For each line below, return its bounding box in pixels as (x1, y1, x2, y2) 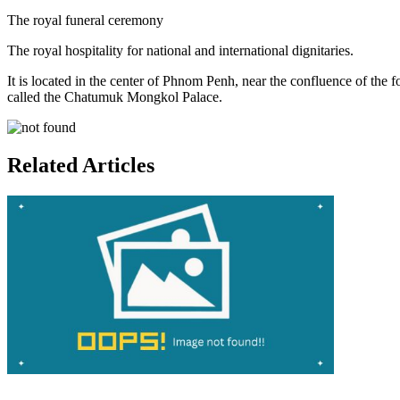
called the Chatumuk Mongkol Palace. (7, 89, 222, 104)
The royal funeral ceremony (7, 12, 163, 28)
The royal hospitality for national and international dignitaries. (7, 43, 354, 58)
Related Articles (7, 153, 154, 177)
